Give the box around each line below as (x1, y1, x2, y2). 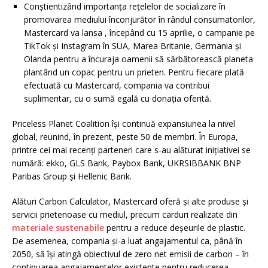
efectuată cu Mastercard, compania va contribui (24, 79, 209, 91)
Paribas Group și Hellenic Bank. (12, 170, 132, 182)
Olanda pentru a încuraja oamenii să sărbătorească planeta (24, 53, 253, 65)
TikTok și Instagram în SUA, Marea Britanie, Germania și (24, 39, 241, 51)
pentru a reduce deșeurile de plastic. (104, 221, 245, 233)
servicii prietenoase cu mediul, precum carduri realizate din (12, 208, 237, 220)
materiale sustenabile (12, 221, 104, 233)
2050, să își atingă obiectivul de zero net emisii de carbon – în (12, 248, 249, 260)
